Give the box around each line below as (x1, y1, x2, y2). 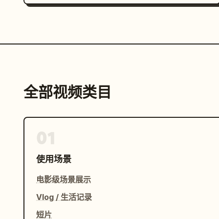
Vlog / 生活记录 (36, 192, 92, 202)
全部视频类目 (23, 83, 111, 102)
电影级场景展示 (36, 175, 91, 185)
